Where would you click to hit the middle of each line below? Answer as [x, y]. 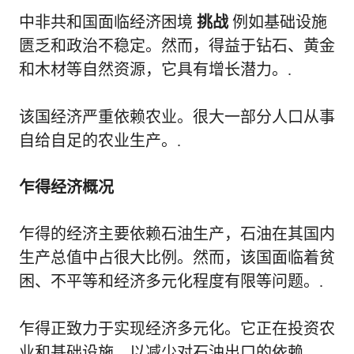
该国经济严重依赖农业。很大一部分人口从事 [177, 117]
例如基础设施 [278, 23]
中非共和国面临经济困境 [108, 23]
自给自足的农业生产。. [100, 141]
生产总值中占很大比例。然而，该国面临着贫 [177, 258]
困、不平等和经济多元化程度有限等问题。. [171, 282]
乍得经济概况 [66, 188]
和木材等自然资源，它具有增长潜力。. [155, 70]
